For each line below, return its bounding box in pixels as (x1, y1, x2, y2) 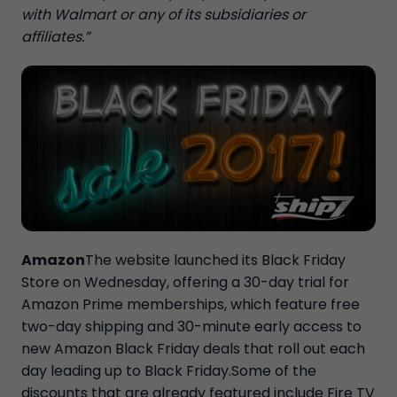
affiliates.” (21, 27, 90, 47)
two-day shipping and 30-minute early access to (21, 316, 362, 338)
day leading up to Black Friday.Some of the (21, 361, 316, 382)
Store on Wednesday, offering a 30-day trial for (21, 272, 349, 293)
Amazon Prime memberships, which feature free (21, 294, 360, 315)
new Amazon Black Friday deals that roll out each (21, 339, 365, 360)
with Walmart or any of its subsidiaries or (21, 4, 306, 25)
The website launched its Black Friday (85, 250, 346, 271)
